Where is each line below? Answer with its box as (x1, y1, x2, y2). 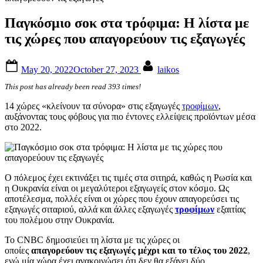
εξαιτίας (214, 204, 245, 214)
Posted (21, 58, 45, 68)
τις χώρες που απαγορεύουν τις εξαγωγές (5, 31, 245, 46)
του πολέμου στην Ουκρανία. (5, 214, 114, 225)
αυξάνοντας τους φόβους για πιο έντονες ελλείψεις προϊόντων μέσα (5, 111, 255, 122)
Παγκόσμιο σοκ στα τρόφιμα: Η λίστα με (5, 15, 249, 31)
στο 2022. (5, 122, 42, 132)
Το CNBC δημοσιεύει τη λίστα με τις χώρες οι (5, 234, 180, 245)
